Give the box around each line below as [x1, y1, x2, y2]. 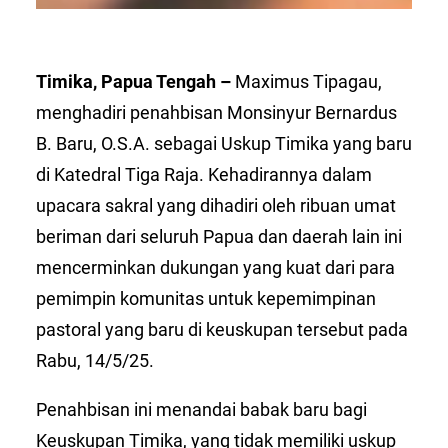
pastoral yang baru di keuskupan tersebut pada [36, 318, 408, 340]
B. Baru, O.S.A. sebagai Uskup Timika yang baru [36, 132, 412, 154]
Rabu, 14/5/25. [36, 349, 154, 371]
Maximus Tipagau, [235, 70, 382, 92]
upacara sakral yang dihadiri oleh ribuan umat [36, 194, 396, 216]
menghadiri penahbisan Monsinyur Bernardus [36, 101, 397, 123]
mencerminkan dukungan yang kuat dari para [36, 256, 395, 278]
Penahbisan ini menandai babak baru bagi [36, 398, 367, 420]
